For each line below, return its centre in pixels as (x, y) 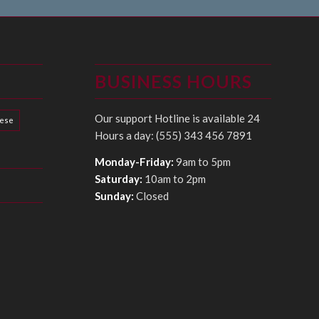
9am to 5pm (203, 161)
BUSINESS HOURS (173, 81)
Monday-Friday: (135, 161)
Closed (152, 195)
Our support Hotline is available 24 (177, 118)
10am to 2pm (175, 178)
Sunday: (115, 195)
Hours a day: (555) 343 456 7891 (173, 135)
